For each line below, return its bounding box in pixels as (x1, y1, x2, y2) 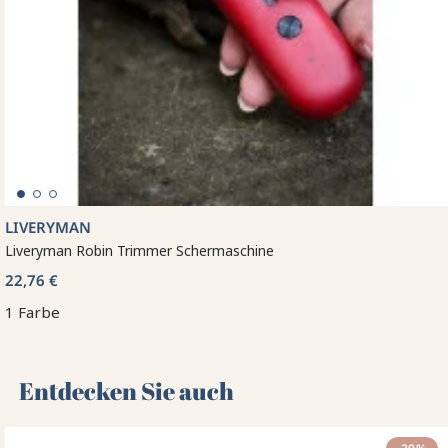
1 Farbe (5, 301, 60, 322)
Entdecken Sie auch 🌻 (19, 374, 269, 407)
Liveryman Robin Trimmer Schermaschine (5, 240, 274, 260)
